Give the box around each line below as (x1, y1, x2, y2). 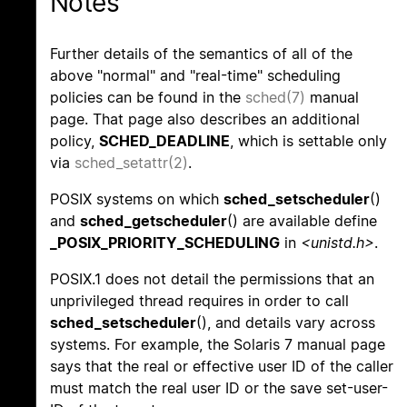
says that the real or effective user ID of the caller (50, 357, 393, 376)
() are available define (227, 212, 377, 231)
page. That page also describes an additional (50, 110, 360, 129)
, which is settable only (230, 132, 387, 151)
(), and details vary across (196, 313, 375, 333)
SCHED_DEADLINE (99, 132, 230, 151)
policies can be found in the (50, 88, 245, 107)
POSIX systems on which (50, 190, 223, 209)
